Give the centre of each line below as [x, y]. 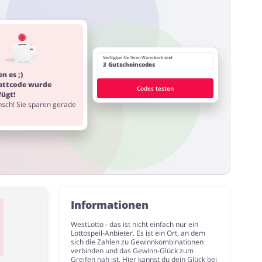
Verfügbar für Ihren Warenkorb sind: [138, 57]
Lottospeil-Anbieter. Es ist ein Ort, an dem [138, 233]
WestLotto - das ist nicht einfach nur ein [135, 224]
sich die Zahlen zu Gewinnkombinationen [137, 242]
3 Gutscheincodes [129, 64]
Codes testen [156, 88]
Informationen [110, 205]
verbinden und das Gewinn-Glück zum [132, 251]
